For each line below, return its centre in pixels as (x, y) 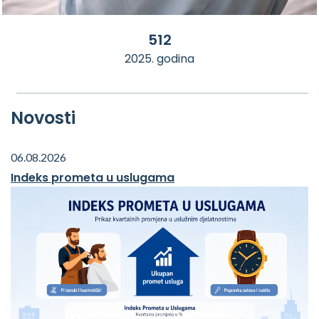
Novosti (43, 117)
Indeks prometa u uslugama (93, 177)
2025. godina (159, 58)
